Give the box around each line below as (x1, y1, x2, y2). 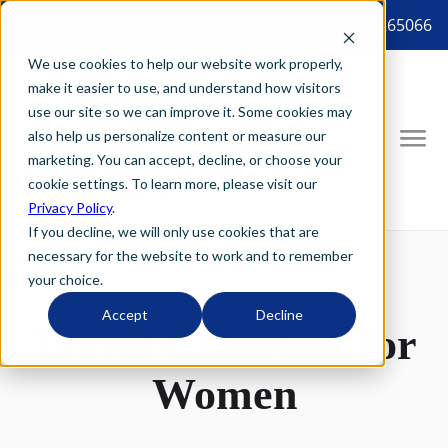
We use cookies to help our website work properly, (28, 55, 343, 72)
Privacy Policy (28, 199, 112, 216)
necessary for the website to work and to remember (28, 247, 353, 264)
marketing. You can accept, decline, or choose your (28, 151, 342, 168)
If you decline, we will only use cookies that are (28, 223, 319, 240)
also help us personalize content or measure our (28, 127, 326, 144)
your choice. (28, 271, 103, 288)
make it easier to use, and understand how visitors (28, 79, 341, 96)
